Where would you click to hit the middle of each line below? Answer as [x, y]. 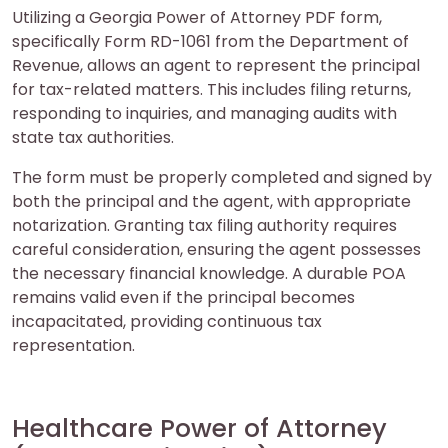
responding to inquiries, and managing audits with [204, 114]
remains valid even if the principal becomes [183, 298]
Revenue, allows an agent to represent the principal [216, 66]
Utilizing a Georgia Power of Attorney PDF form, [197, 18]
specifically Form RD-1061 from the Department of [210, 42]
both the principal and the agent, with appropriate [211, 202]
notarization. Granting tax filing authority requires [204, 226]
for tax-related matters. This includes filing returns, [211, 90]
